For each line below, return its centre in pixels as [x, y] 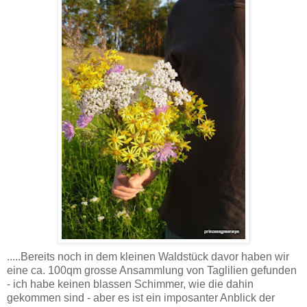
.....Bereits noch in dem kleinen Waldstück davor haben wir [148, 256]
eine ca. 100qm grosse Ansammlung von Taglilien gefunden [152, 270]
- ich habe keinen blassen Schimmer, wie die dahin [130, 284]
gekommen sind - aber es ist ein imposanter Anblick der [141, 297]
